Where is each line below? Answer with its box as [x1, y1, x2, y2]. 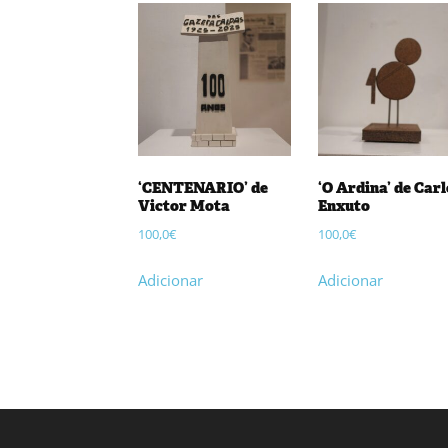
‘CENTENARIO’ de [138, 177, 268, 198]
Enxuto [317, 195, 370, 216]
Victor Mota [138, 195, 230, 216]
